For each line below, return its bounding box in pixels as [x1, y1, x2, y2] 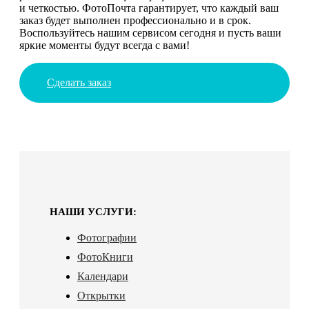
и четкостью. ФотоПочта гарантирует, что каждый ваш [19, 1, 279, 14]
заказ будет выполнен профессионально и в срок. [19, 14, 251, 26]
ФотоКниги [77, 250, 133, 263]
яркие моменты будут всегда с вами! [19, 39, 190, 51]
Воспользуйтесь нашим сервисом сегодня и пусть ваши [19, 26, 281, 39]
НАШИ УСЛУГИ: [50, 206, 137, 217]
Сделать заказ [47, 76, 111, 88]
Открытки [77, 289, 126, 301]
